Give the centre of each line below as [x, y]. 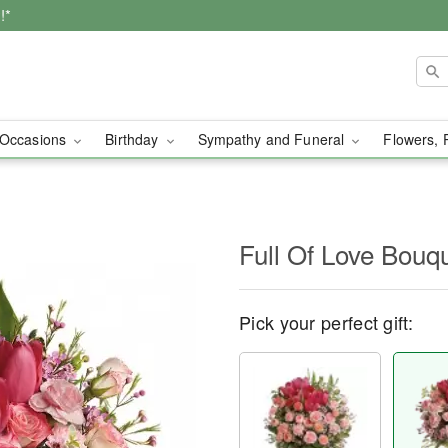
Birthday [134, 139]
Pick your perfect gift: [326, 322]
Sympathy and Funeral [273, 139]
